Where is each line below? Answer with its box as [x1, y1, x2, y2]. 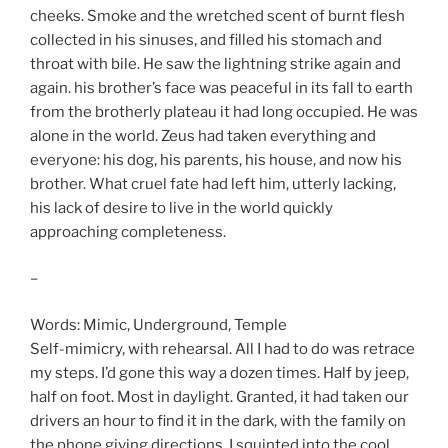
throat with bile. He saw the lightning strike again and [30, 54, 401, 73]
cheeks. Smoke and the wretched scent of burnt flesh [30, 6, 405, 25]
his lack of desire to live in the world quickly [30, 198, 333, 217]
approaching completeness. [30, 222, 226, 241]
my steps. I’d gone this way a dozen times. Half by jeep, [30, 363, 409, 382]
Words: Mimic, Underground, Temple [30, 315, 287, 334]
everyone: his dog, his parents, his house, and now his [30, 150, 402, 169]
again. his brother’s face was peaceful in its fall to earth [30, 78, 413, 97]
